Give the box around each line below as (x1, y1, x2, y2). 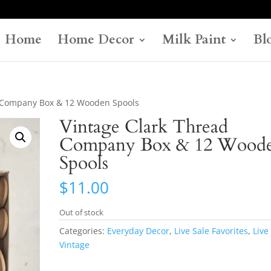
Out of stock (59, 207, 104, 218)
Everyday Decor (107, 225, 170, 237)
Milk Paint (162, 31, 226, 48)
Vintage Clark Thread (59, 114, 229, 139)
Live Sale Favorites (174, 225, 249, 237)
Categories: (59, 225, 108, 237)
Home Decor (57, 31, 134, 48)
